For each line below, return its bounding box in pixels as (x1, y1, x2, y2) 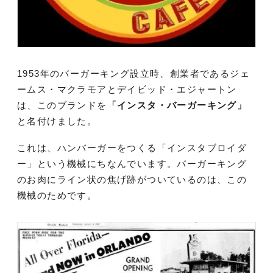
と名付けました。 (17, 116, 97, 126)
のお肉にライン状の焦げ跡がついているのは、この (17, 174, 247, 185)
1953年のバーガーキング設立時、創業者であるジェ (17, 68, 250, 79)
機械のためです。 (17, 190, 97, 200)
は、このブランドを (17, 100, 107, 110)
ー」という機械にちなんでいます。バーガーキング (17, 158, 247, 169)
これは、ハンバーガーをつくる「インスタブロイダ (17, 143, 247, 153)
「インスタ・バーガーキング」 (107, 100, 247, 110)
